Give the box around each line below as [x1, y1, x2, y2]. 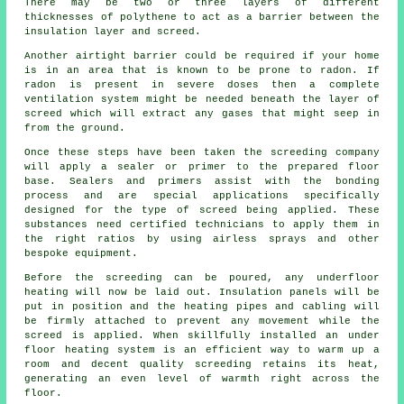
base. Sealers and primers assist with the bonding [24, 176, 380, 188]
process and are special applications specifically [24, 190, 380, 202]
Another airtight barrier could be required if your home [24, 50, 380, 62]
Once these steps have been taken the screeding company [24, 147, 380, 159]
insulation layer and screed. [24, 26, 202, 38]
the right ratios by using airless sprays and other [24, 234, 380, 245]
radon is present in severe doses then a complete [24, 79, 380, 91]
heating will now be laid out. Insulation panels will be [24, 287, 380, 298]
